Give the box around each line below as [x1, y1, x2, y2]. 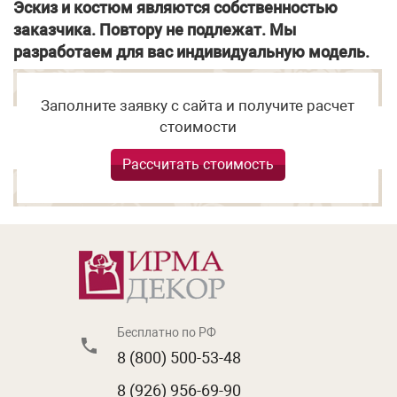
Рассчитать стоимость [121, 155, 274, 173]
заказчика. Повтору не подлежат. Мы [13, 19, 296, 39]
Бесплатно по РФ [117, 324, 216, 339]
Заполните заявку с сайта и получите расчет [41, 96, 354, 114]
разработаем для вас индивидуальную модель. [13, 42, 370, 61]
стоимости [159, 117, 237, 136]
